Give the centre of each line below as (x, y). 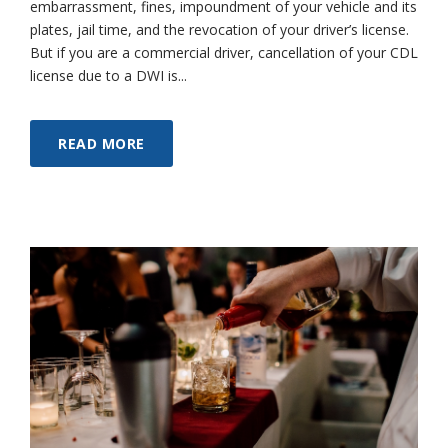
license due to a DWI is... (108, 76)
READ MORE (101, 144)
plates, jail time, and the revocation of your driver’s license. (219, 30)
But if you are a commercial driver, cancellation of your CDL (224, 53)
